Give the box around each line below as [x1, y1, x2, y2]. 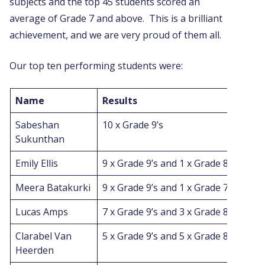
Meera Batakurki [15, 181, 91, 195]
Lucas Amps [15, 205, 68, 219]
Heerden [15, 244, 54, 257]
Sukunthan [15, 132, 64, 146]
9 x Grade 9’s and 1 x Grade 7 [102, 181, 228, 195]
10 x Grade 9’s [102, 118, 163, 132]
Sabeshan [15, 118, 59, 132]
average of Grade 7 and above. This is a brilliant [9, 12, 222, 25]
